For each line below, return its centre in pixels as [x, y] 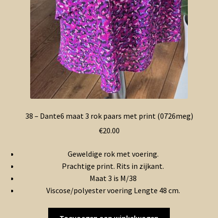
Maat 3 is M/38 [113, 178]
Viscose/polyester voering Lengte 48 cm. [113, 190]
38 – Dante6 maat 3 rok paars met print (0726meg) [109, 116]
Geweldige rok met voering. [113, 154]
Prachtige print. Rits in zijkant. [113, 166]
